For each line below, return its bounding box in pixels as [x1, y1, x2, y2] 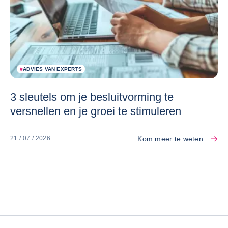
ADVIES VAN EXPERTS [23, 66, 82, 72]
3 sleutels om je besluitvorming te [10, 90, 174, 103]
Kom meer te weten [137, 134, 203, 143]
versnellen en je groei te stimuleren [10, 104, 181, 118]
